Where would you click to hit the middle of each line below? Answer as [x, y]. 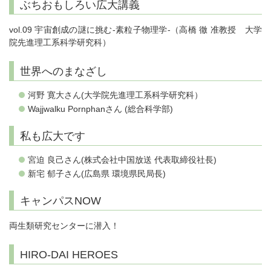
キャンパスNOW [60, 201]
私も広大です [53, 136]
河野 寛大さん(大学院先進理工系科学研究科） [115, 95]
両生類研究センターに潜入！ [64, 226]
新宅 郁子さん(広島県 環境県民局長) [98, 174]
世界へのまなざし [64, 72]
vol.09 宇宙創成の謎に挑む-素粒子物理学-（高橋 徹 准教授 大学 [135, 30]
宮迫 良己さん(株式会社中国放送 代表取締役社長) [122, 160]
